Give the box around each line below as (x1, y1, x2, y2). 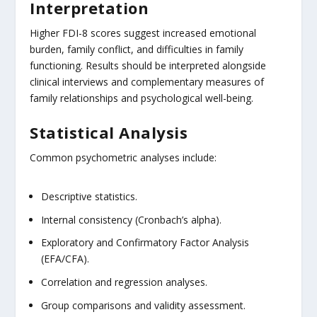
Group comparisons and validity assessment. (41, 299, 246, 312)
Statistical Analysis (30, 121, 188, 143)
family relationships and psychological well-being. (30, 91, 254, 105)
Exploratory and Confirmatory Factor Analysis (41, 236, 250, 250)
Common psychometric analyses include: (30, 150, 217, 164)
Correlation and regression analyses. (41, 275, 208, 289)
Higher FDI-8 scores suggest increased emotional (30, 26, 257, 40)
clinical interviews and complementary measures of (30, 75, 265, 89)
